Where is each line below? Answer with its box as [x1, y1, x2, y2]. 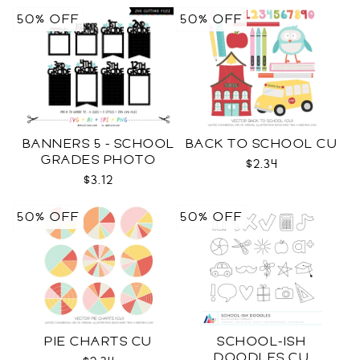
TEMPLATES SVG [39, 166, 158, 186]
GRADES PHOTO [41, 150, 156, 170]
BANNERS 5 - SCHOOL [22, 134, 175, 153]
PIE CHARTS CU [44, 332, 153, 351]
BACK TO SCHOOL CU [185, 134, 338, 153]
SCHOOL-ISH [217, 332, 306, 351]
